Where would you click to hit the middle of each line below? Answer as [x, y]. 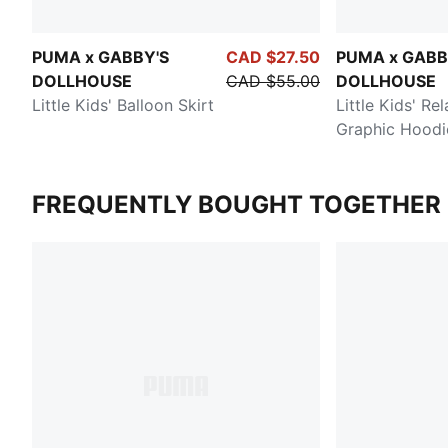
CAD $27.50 [273, 56]
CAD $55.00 [273, 80]
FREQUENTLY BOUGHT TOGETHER [236, 204]
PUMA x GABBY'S [100, 56]
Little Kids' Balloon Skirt [123, 104]
